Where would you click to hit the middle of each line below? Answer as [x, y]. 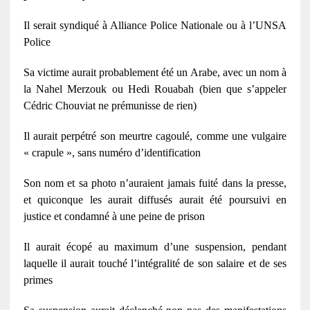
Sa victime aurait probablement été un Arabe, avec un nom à [155, 72]
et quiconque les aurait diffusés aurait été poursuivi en [155, 199]
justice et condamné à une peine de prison [114, 216]
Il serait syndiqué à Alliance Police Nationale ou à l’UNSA [155, 25]
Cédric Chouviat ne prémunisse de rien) [110, 105]
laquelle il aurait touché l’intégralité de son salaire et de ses [155, 263]
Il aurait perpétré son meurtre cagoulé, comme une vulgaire [155, 136]
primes [38, 280]
